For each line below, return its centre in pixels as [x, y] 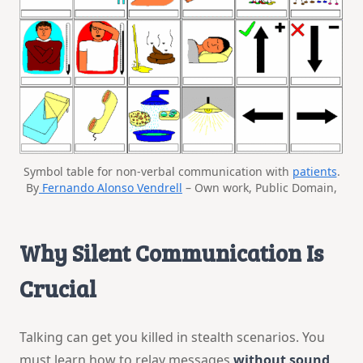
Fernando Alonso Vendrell [111, 187]
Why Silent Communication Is [171, 252]
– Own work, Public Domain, [260, 187]
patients [314, 171]
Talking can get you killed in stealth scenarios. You [172, 337]
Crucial [58, 288]
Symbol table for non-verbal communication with [158, 171]
